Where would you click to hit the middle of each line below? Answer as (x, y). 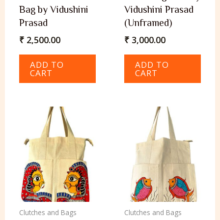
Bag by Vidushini (54, 10)
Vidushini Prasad (159, 10)
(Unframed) (149, 23)
